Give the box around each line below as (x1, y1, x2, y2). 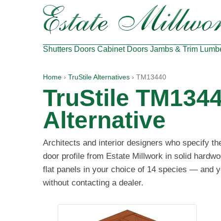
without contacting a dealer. (43, 178, 144, 187)
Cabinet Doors (97, 45, 148, 53)
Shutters (43, 45, 72, 53)
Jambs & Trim (150, 45, 198, 53)
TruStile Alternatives (68, 74, 130, 81)
